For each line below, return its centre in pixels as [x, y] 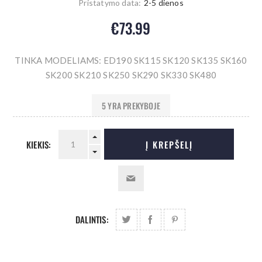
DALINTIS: [92, 220]
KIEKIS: [39, 144]
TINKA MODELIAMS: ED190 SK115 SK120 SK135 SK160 [131, 61]
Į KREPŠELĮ [169, 144]
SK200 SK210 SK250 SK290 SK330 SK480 [131, 75]
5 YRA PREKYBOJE [131, 105]
